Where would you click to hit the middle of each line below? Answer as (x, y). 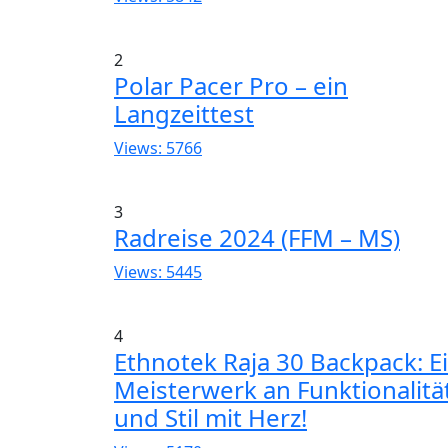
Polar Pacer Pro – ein (231, 85)
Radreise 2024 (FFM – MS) (257, 237)
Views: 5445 (158, 272)
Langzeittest (184, 113)
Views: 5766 (158, 148)
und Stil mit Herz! (210, 417)
